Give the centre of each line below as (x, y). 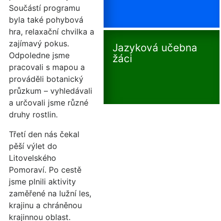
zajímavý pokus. (39, 43)
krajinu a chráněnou (45, 205)
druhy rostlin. (33, 114)
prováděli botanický (46, 79)
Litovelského (33, 158)
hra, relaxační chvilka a (52, 32)
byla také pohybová (46, 20)
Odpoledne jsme (39, 55)
